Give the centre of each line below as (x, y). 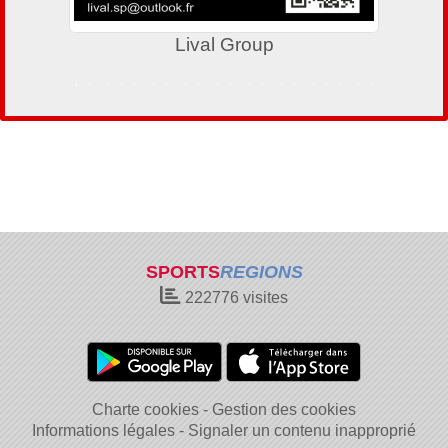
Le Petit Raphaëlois (267, 44)
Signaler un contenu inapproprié (302, 430)
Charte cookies (145, 409)
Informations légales (103, 430)
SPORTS (182, 272)
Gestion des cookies (284, 409)
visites (263, 297)
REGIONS (261, 272)
